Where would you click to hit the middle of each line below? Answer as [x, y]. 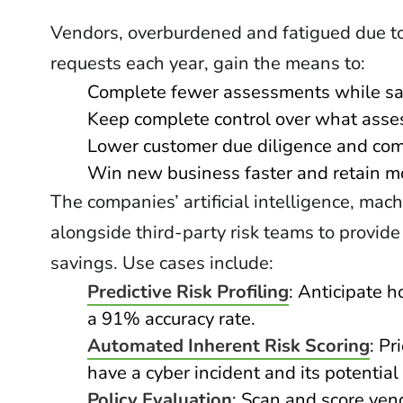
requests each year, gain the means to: [210, 63]
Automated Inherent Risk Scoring [228, 346]
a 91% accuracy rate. [173, 319]
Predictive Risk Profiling [188, 292]
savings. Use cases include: [164, 263]
